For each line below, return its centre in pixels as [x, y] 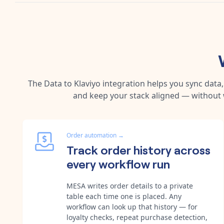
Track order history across [138, 149]
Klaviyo [87, 83]
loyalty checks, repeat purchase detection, [137, 217]
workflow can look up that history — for [132, 206]
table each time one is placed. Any [124, 196]
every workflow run [118, 163]
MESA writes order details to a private [130, 185]
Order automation [91, 135]
